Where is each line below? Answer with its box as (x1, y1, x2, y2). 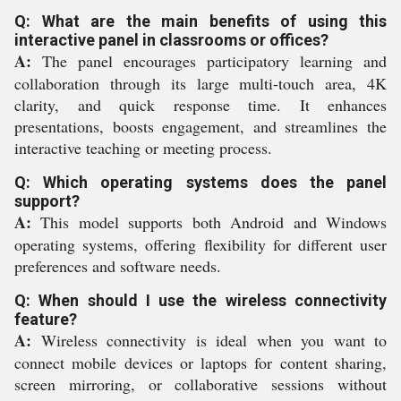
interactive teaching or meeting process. (14, 137, 272, 158)
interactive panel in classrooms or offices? (14, 30, 328, 49)
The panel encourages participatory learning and (31, 50, 387, 72)
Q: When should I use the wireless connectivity (14, 291, 387, 310)
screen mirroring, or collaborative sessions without (14, 373, 387, 395)
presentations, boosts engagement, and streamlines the (14, 115, 387, 137)
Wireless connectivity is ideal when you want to (31, 329, 387, 351)
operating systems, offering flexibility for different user (14, 234, 387, 255)
